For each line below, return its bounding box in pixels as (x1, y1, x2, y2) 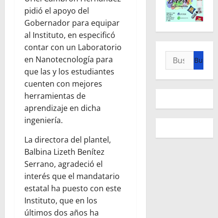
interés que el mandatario (24, 171, 120, 182)
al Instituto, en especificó (24, 30, 115, 41)
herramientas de (24, 91, 86, 102)
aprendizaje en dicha (24, 103, 101, 114)
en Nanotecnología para (24, 54, 113, 65)
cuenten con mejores (24, 78, 102, 90)
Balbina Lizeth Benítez (24, 146, 105, 158)
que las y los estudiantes (24, 66, 114, 77)
